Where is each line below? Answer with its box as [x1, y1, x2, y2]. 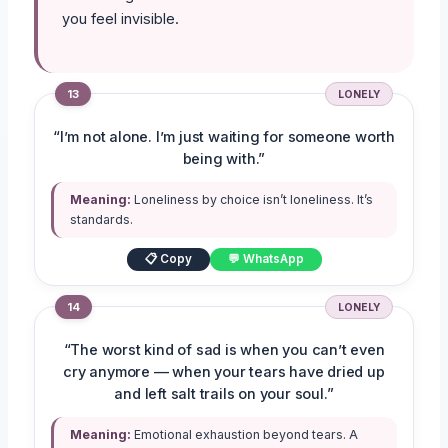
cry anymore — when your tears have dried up [63, 362, 385, 381]
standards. [70, 211, 134, 227]
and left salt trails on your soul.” [114, 384, 334, 403]
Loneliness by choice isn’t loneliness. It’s [131, 191, 374, 207]
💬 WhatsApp [227, 251, 304, 266]
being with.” [182, 149, 266, 168]
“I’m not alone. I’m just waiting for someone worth [53, 127, 395, 146]
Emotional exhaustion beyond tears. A [131, 426, 359, 442]
